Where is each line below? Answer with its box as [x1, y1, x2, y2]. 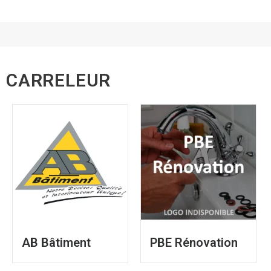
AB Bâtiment [22, 235, 91, 250]
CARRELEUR [6, 70, 111, 91]
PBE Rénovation [149, 235, 238, 250]
